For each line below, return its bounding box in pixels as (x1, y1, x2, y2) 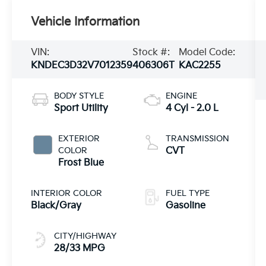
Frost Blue (58, 157, 104, 169)
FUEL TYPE (165, 188, 210, 198)
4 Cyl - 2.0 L (165, 102, 218, 114)
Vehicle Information (31, 15, 140, 30)
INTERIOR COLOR (31, 188, 103, 198)
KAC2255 (179, 60, 221, 72)
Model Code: (179, 47, 236, 59)
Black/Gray (31, 199, 82, 211)
